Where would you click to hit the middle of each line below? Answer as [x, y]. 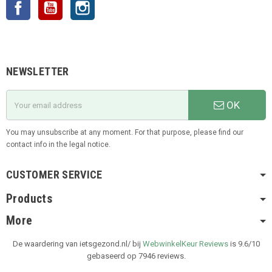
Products [29, 199]
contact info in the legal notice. [58, 144]
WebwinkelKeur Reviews [185, 244]
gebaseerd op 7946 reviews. [136, 256]
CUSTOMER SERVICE [54, 175]
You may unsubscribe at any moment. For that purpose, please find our [125, 132]
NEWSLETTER [38, 71]
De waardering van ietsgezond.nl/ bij [77, 244]
